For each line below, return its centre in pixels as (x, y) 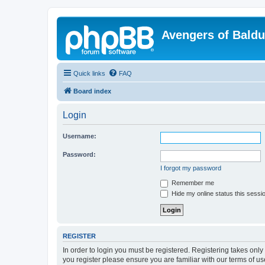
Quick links (89, 73)
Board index (92, 91)
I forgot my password (191, 168)
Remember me (192, 183)
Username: (80, 136)
